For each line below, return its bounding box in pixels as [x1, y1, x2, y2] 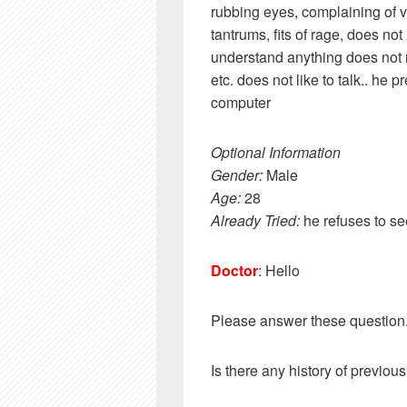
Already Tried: [211, 210, 300, 231]
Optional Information [211, 142, 341, 163]
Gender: [211, 164, 263, 185]
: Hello [258, 260, 300, 281]
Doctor [211, 260, 258, 281]
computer [211, 92, 271, 113]
